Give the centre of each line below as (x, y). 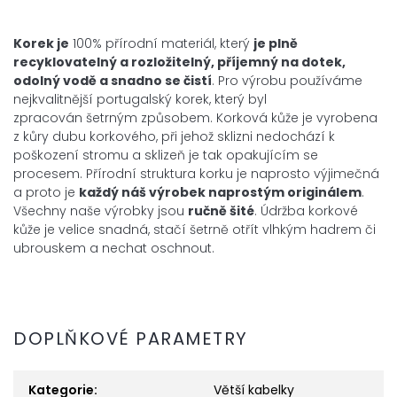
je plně (276, 44)
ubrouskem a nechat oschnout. (114, 249)
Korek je (41, 44)
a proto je (46, 193)
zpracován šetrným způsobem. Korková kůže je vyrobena (195, 118)
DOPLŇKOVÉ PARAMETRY (131, 338)
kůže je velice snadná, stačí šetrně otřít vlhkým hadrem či (195, 230)
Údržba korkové (309, 211)
